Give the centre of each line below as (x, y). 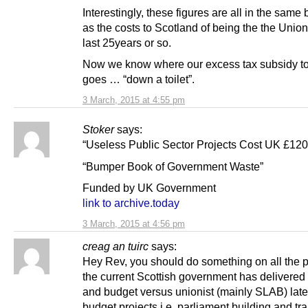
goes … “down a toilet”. (139, 79)
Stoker (98, 130)
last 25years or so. (127, 43)
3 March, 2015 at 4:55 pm (134, 100)
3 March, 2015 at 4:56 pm (134, 223)
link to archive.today (131, 202)
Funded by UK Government (149, 187)
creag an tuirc (115, 246)
